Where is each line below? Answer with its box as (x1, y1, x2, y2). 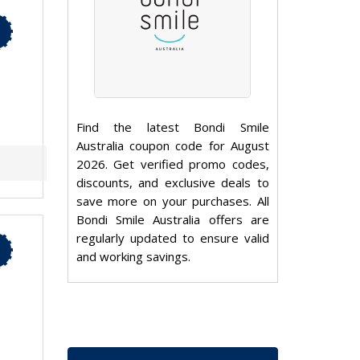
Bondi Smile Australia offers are (76, 211, 269, 228)
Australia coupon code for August (76, 137, 269, 154)
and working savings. (76, 248, 190, 265)
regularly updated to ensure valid (76, 230, 269, 247)
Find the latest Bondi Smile (76, 119, 269, 136)
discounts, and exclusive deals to (76, 174, 269, 191)
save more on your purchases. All (76, 193, 269, 210)
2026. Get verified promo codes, (76, 156, 269, 173)
